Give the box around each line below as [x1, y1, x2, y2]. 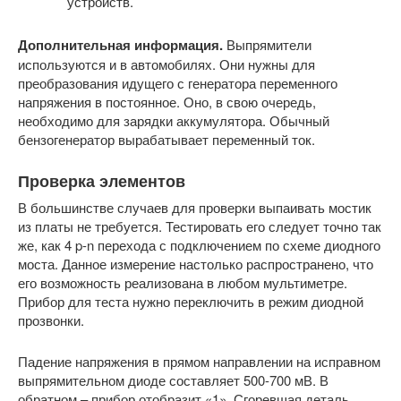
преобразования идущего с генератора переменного [18, 73, 337, 92]
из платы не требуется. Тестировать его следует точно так [18, 217, 381, 235]
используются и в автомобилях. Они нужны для [18, 55, 315, 73]
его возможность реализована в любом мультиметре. [18, 273, 347, 292]
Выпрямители [223, 35, 311, 54]
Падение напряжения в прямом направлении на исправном [18, 352, 380, 371]
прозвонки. [18, 311, 84, 329]
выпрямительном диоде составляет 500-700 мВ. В [18, 371, 328, 389]
